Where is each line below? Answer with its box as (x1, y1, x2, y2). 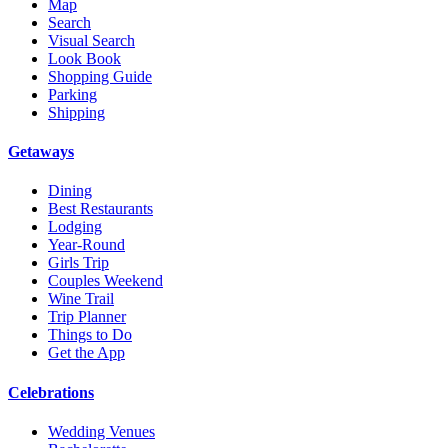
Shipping (48, 103, 105, 121)
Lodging (48, 218, 102, 236)
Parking (48, 85, 97, 103)
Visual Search (48, 31, 135, 49)
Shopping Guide (48, 67, 152, 85)
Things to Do (48, 326, 132, 344)
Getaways (8, 143, 74, 161)
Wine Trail (48, 290, 114, 308)
